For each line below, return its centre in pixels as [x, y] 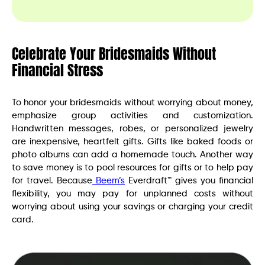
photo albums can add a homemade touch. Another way [132, 155]
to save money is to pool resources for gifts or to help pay [132, 168]
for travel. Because [52, 181]
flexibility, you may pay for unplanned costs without [132, 194]
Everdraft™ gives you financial [189, 181]
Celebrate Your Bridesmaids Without [114, 54]
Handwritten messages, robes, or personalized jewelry [132, 129]
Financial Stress [57, 70]
